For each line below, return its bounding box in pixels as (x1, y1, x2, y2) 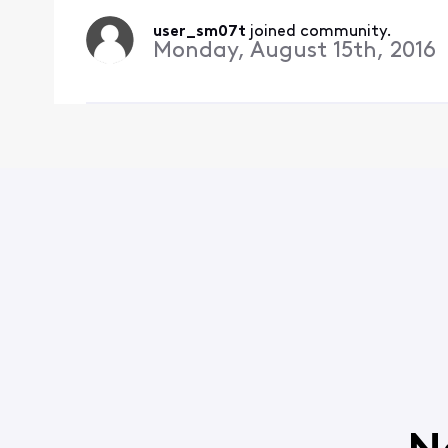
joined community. (249, 23, 391, 40)
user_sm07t (152, 23, 246, 40)
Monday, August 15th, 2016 (152, 39, 436, 63)
